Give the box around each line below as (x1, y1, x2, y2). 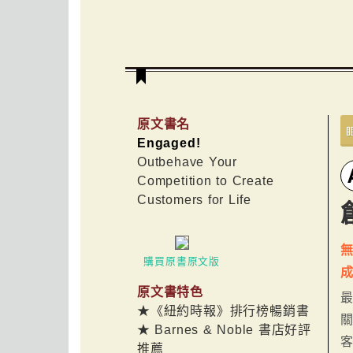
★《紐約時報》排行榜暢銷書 (137, 303, 310, 318)
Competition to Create (137, 174, 274, 188)
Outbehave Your (137, 155, 238, 169)
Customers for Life (137, 193, 252, 206)
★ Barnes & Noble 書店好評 (137, 322, 311, 336)
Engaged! (137, 136, 201, 150)
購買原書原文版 (143, 255, 220, 267)
